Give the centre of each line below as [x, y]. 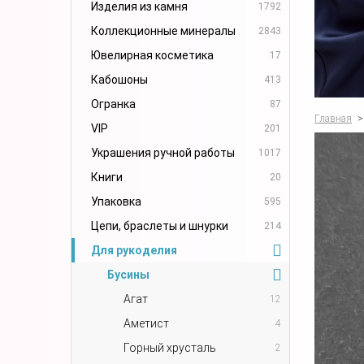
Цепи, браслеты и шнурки [160, 225]
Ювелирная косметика [152, 55]
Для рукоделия [134, 250]
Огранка [113, 104]
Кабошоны [119, 79]
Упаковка [116, 201]
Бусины [128, 274]
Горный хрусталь [170, 347]
